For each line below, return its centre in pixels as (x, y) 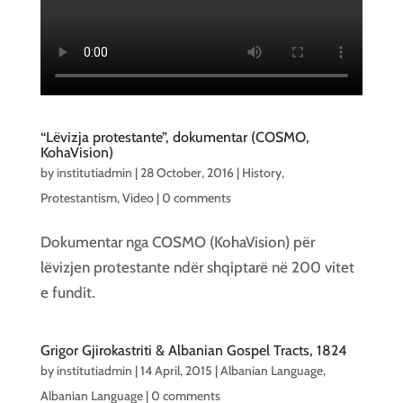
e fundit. (67, 292)
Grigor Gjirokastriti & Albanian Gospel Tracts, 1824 (193, 350)
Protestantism (78, 198)
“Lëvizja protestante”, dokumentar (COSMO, (175, 137)
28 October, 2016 (187, 173)
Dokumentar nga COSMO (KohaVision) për (177, 242)
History (261, 173)
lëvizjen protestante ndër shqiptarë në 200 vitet (197, 267)
